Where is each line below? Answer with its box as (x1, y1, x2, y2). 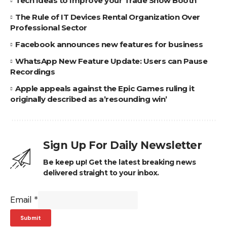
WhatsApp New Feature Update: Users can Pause (15, 56, 208, 66)
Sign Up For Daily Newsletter (43, 139, 202, 152)
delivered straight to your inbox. (43, 168, 159, 177)
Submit (20, 214, 41, 221)
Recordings (10, 67, 55, 77)
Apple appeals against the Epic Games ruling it (15, 84, 195, 93)
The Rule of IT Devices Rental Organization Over (15, 12, 200, 22)
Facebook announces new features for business (15, 40, 203, 49)
